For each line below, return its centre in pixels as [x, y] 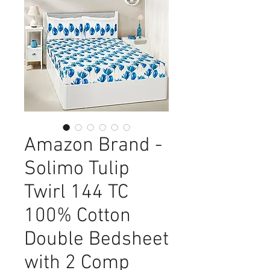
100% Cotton [77, 216]
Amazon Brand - [93, 146]
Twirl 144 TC [76, 193]
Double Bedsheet [96, 240]
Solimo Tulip [77, 169]
